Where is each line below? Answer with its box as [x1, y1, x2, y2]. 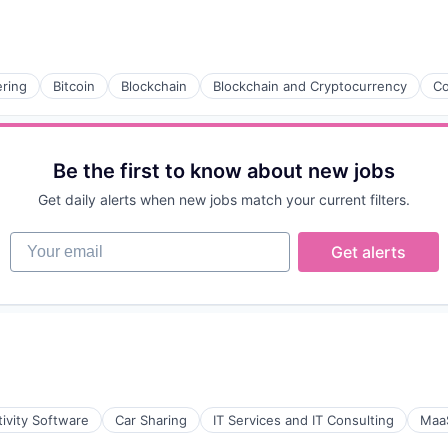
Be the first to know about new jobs [53, 159, 395, 183]
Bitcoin [53, 78, 95, 94]
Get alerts [330, 242, 406, 262]
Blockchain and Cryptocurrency [213, 78, 407, 94]
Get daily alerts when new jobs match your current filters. [38, 191, 410, 208]
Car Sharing [115, 412, 187, 428]
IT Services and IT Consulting [213, 412, 394, 428]
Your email [8, 231, 89, 251]
